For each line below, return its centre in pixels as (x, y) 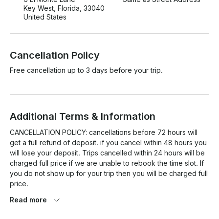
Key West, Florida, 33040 (64, 8)
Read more (28, 200)
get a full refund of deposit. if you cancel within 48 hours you (108, 143)
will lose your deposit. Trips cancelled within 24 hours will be (107, 153)
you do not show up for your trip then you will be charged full (109, 174)
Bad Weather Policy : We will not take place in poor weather (106, 204)
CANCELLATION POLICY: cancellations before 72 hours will (104, 132)
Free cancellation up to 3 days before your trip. (86, 70)
